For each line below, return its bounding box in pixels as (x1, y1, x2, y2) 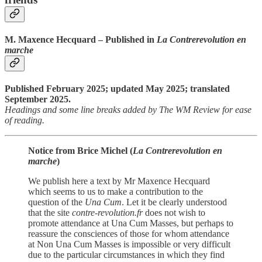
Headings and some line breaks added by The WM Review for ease (5, 105, 251, 115)
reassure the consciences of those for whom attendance (28, 229, 229, 239)
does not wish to (143, 208, 205, 218)
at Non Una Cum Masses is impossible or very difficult (28, 239, 230, 250)
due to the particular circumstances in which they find (28, 250, 225, 260)
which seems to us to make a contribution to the (28, 187, 203, 197)
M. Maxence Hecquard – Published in (5, 35, 157, 45)
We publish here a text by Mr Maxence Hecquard (28, 176, 210, 187)
